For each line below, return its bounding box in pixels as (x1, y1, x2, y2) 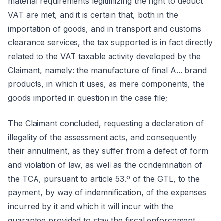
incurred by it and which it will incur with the (8, 201, 173, 211)
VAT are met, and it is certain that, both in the (8, 10, 178, 20)
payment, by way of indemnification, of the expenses (8, 187, 206, 197)
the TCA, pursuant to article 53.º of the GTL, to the (8, 174, 200, 184)
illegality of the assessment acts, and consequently (8, 132, 197, 142)
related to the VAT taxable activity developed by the (8, 51, 201, 61)
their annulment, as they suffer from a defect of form (8, 146, 208, 156)
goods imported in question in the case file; (8, 93, 167, 103)
